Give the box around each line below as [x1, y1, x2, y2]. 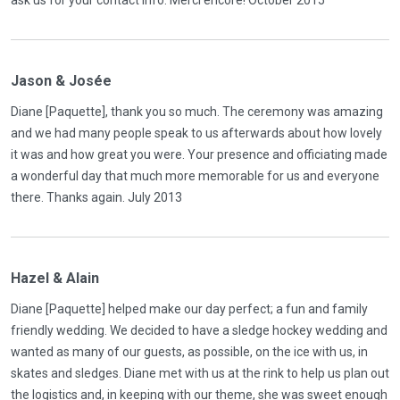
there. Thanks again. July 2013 [11, 189, 182, 204]
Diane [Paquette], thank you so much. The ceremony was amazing [11, 104, 383, 119]
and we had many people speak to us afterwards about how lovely [11, 125, 382, 140]
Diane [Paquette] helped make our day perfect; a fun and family [11, 301, 368, 316]
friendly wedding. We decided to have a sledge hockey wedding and [11, 322, 387, 337]
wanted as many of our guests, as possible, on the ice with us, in [11, 344, 368, 359]
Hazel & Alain [11, 269, 99, 287]
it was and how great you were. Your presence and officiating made [11, 146, 387, 162]
